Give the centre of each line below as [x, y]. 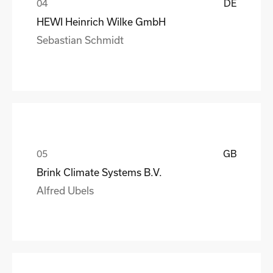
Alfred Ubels [65, 190]
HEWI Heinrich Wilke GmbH [101, 21]
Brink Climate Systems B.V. [99, 172]
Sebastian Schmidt [80, 40]
